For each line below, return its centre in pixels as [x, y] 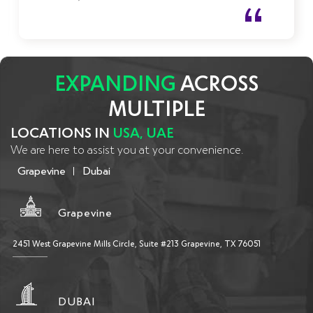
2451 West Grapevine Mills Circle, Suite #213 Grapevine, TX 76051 [137, 243]
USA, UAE [143, 132]
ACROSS [217, 81]
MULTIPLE [156, 107]
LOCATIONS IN [61, 132]
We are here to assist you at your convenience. [127, 148]
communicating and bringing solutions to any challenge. [135, 7]
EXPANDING [115, 81]
